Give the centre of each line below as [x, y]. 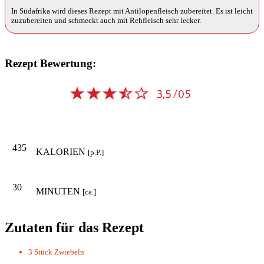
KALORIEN [62, 152]
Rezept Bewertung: [50, 64]
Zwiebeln [69, 252]
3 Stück [40, 252]
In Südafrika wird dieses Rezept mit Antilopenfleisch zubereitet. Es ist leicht [132, 11]
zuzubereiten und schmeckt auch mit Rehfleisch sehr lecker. [106, 21]
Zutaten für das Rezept [74, 228]
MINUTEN [59, 192]
